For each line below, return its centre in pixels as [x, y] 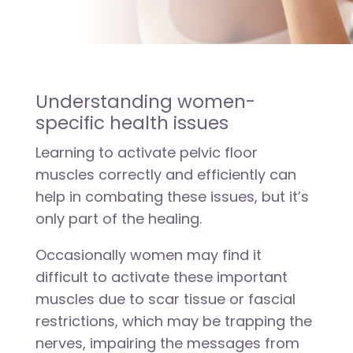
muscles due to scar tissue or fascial [165, 299]
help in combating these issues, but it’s [172, 197]
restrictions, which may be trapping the [173, 321]
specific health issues [132, 123]
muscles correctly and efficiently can [165, 175]
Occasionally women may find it [148, 255]
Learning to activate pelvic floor [146, 152]
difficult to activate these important [161, 277]
